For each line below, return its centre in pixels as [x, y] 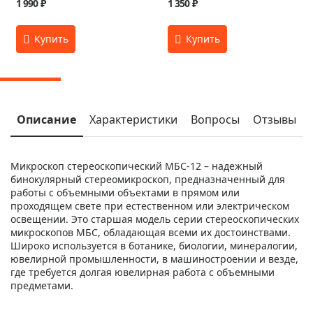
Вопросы [215, 120]
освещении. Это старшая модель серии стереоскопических [155, 219]
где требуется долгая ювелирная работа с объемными [143, 272]
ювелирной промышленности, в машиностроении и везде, [154, 259]
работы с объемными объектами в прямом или [125, 193]
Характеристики [134, 120]
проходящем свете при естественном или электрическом [150, 206]
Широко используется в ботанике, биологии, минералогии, [154, 246]
